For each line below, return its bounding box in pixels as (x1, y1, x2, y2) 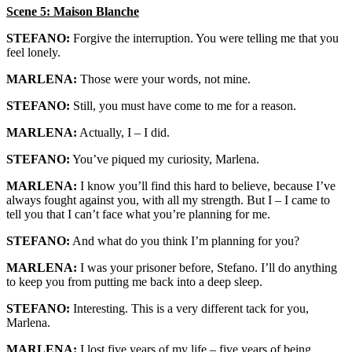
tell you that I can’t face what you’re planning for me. (6, 207, 270, 221)
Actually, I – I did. (77, 126, 170, 139)
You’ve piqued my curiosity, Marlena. (70, 152, 259, 166)
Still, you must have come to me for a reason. (70, 99, 296, 112)
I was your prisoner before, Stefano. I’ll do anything (77, 261, 337, 274)
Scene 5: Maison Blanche (6, 5, 139, 18)
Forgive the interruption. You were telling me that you (70, 31, 339, 45)
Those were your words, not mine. (77, 72, 251, 86)
